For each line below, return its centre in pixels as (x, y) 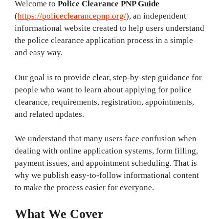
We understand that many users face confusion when (106, 139)
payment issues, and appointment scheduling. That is (106, 163)
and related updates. (49, 114)
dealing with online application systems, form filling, (106, 151)
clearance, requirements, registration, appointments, (104, 102)
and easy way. (39, 53)
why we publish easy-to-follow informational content (107, 175)
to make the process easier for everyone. (84, 187)
